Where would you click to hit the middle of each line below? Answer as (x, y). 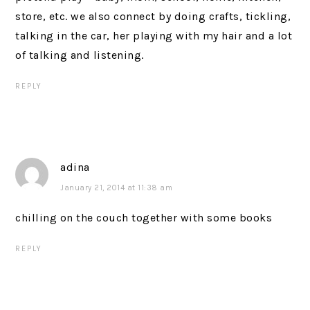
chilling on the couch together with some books (144, 218)
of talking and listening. (80, 55)
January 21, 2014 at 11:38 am (117, 188)
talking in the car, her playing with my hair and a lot (154, 36)
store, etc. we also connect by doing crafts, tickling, (153, 16)
